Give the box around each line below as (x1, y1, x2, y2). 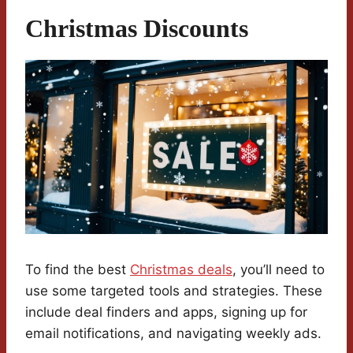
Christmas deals (130, 262, 232, 278)
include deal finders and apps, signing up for (25, 304, 307, 321)
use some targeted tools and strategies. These (25, 283, 322, 299)
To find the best (25, 262, 130, 278)
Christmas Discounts (25, 14, 248, 43)
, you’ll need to (232, 262, 325, 278)
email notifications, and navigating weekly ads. (25, 325, 321, 342)
